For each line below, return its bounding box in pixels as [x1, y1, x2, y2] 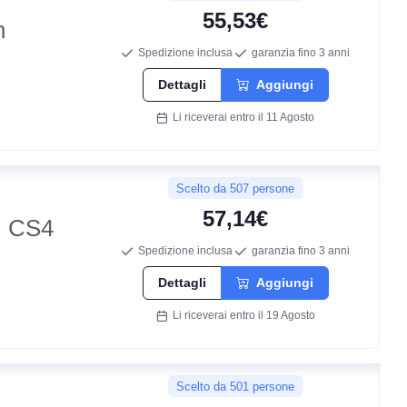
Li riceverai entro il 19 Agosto [166, 308, 315, 322]
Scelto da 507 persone [176, 181, 295, 195]
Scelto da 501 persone [176, 379, 295, 393]
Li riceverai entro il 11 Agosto [167, 110, 315, 124]
